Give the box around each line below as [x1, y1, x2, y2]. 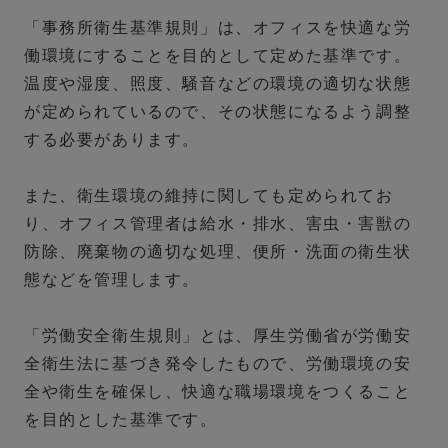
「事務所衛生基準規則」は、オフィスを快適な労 [24, 19, 412, 37]
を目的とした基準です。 [24, 411, 218, 429]
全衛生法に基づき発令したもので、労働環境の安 [24, 355, 412, 373]
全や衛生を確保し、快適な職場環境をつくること [24, 383, 412, 401]
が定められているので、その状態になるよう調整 [24, 103, 412, 121]
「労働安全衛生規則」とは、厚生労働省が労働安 [24, 327, 412, 345]
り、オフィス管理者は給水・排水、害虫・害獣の [24, 215, 412, 233]
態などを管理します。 [24, 271, 200, 289]
